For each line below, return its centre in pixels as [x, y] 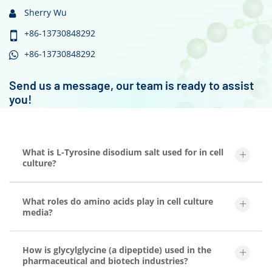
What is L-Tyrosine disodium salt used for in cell [123, 152]
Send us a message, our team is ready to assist [131, 85]
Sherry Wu [46, 13]
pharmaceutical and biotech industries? [105, 260]
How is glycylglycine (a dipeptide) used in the [117, 250]
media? [38, 212]
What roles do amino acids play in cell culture [118, 201]
